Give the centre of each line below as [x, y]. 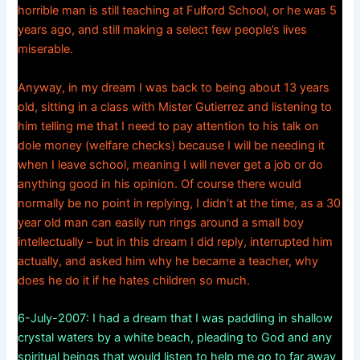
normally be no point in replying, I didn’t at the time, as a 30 [180, 203]
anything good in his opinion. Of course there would [160, 184]
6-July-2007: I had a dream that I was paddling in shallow [176, 318]
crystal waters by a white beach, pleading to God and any [175, 337]
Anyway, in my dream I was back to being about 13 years [174, 87]
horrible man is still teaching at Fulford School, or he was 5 [178, 11]
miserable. [46, 49]
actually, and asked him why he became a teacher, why [168, 261]
